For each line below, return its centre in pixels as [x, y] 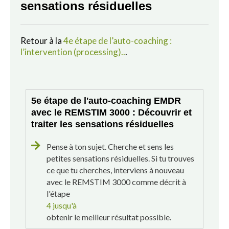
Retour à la [42, 40]
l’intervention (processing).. [73, 52]
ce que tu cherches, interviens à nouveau [115, 170]
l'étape [58, 193]
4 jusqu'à [62, 205]
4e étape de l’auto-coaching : [118, 40]
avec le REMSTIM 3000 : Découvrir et [111, 112]
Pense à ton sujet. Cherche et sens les [110, 146]
